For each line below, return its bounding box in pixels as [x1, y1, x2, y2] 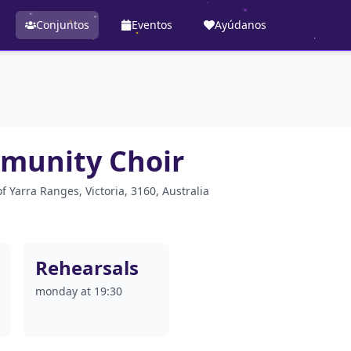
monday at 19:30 [35, 284, 123, 299]
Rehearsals [35, 255, 139, 280]
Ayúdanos [214, 17, 266, 32]
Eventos [131, 17, 172, 32]
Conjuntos [35, 17, 89, 32]
